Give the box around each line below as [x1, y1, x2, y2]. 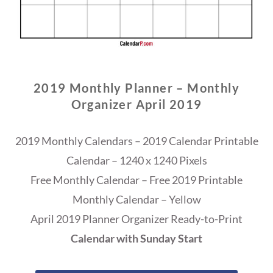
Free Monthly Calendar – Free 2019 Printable [30, 173, 243, 187]
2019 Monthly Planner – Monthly [34, 80, 239, 96]
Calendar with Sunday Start [71, 232, 202, 246]
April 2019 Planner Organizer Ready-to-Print [30, 212, 243, 226]
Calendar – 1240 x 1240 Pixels [66, 154, 207, 168]
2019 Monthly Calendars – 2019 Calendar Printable [15, 134, 258, 148]
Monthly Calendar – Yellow [72, 193, 201, 207]
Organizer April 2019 [71, 97, 202, 112]
